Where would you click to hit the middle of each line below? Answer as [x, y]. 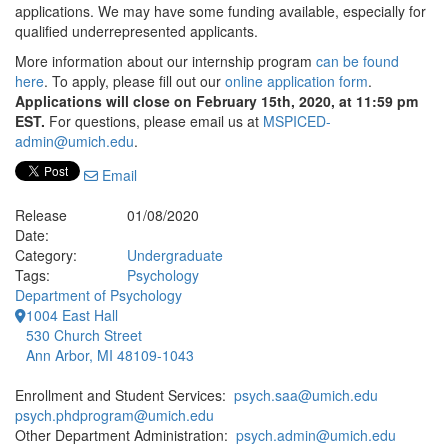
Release [41, 215]
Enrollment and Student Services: [124, 395]
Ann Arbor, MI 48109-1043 [110, 355]
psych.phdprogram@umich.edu [114, 415]
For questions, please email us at [156, 121]
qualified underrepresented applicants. [136, 31]
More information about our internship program [163, 61]
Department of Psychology [98, 295]
